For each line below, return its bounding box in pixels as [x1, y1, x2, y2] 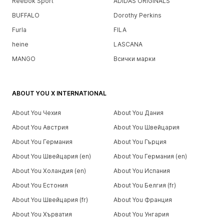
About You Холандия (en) [12, 166, 86, 174]
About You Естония [12, 181, 68, 189]
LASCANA [113, 40, 142, 48]
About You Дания [113, 108, 163, 116]
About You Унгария [113, 210, 169, 218]
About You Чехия [12, 108, 61, 116]
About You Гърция [113, 137, 166, 145]
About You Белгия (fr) [113, 181, 176, 189]
